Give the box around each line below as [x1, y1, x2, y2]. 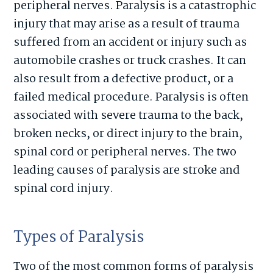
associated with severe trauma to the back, [13, 106, 244, 125]
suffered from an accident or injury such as [13, 33, 247, 52]
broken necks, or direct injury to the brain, [13, 124, 243, 143]
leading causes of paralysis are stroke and [13, 161, 241, 180]
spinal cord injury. [13, 179, 114, 198]
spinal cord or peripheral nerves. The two [13, 143, 237, 161]
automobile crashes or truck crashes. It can [13, 51, 247, 70]
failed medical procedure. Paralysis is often [13, 88, 249, 107]
